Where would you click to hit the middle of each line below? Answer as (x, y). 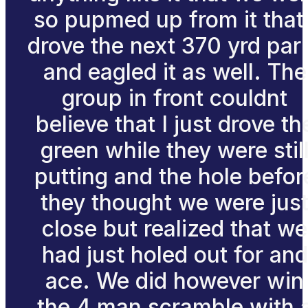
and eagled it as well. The (175, 71)
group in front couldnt (175, 98)
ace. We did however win (175, 280)
